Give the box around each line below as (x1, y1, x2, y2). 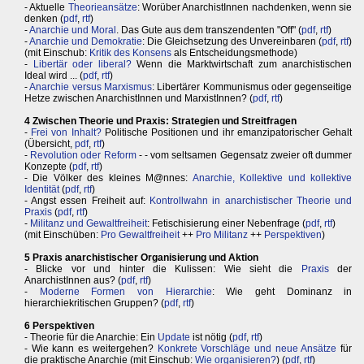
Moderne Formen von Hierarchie (39, 286, 212, 297)
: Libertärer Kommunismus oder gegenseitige (151, 81, 353, 93)
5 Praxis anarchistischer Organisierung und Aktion (24, 252, 258, 263)
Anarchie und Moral (29, 24, 116, 36)
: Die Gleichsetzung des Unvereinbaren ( (142, 36, 322, 47)
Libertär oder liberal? (32, 58, 132, 70)
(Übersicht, (24, 138, 75, 149)
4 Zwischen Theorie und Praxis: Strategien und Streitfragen (24, 115, 297, 127)
